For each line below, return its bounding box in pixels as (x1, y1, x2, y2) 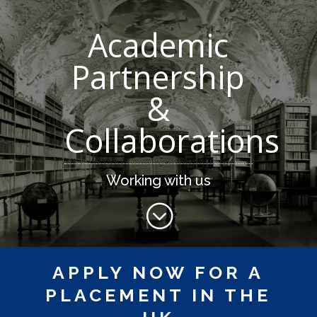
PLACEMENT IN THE (45, 284, 272, 306)
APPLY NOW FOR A (52, 262, 265, 284)
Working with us (105, 172, 211, 190)
